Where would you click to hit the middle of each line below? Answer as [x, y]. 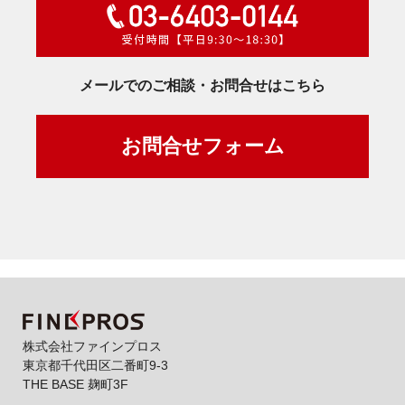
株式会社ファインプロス [92, 346]
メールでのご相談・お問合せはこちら [202, 85]
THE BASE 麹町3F [75, 384]
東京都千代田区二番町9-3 [95, 365]
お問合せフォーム [202, 146]
